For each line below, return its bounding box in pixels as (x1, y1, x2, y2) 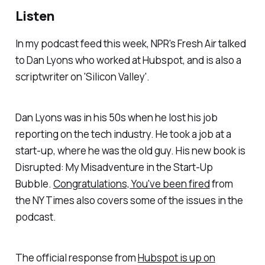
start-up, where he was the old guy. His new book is (15, 144, 245, 158)
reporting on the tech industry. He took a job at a (15, 127, 231, 141)
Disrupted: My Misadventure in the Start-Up (15, 160, 213, 174)
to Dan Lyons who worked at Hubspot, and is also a (15, 53, 241, 67)
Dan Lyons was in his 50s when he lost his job (15, 111, 218, 125)
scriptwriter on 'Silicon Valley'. (15, 70, 150, 84)
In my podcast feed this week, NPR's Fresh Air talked (15, 37, 246, 51)
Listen (15, 7, 55, 25)
